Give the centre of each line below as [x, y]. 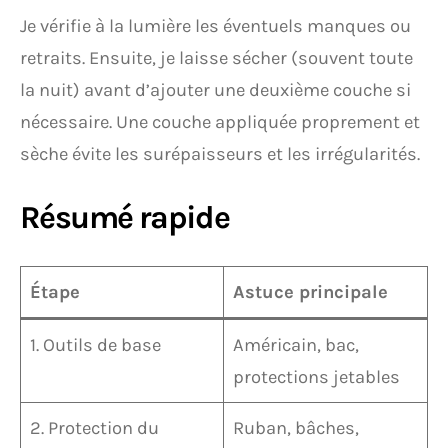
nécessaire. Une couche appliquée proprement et [220, 122]
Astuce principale [311, 292]
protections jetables [317, 377]
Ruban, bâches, [296, 428]
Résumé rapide [125, 217]
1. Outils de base [96, 345]
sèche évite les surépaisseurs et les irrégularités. [220, 154]
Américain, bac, [296, 345]
